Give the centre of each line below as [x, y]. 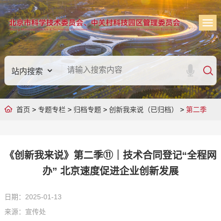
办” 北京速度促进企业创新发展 [110, 171]
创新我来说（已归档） [143, 110]
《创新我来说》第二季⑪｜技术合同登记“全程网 [110, 155]
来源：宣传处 [25, 212]
